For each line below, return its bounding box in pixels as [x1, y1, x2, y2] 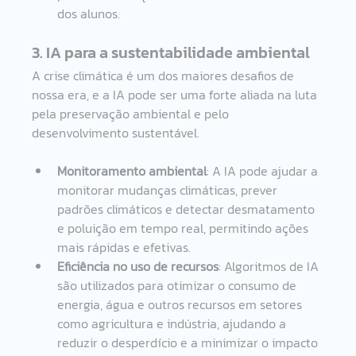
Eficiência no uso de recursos [57, 256, 219, 276]
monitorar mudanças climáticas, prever [57, 180, 281, 199]
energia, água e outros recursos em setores [57, 294, 306, 314]
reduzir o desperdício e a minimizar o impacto [57, 332, 322, 352]
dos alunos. [57, 3, 121, 23]
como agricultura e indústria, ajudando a [57, 313, 290, 333]
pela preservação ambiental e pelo [32, 103, 233, 123]
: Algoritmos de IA [219, 256, 323, 276]
